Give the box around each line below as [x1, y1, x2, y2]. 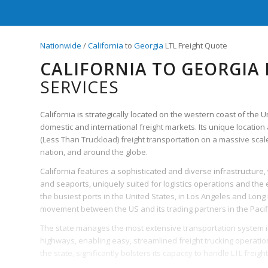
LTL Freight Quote [163, 39, 227, 51]
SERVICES [40, 75, 119, 98]
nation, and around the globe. [40, 146, 148, 157]
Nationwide [40, 39, 81, 51]
